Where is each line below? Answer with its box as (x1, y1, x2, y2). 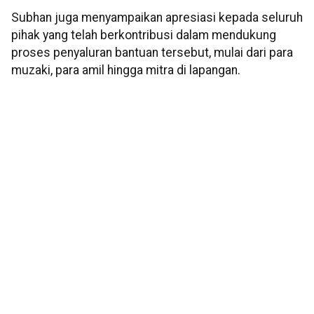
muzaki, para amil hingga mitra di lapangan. (11, 63, 240, 78)
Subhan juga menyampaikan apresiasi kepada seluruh (11, 11, 303, 25)
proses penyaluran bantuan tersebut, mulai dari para (11, 46, 293, 60)
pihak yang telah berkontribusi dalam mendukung (11, 28, 276, 43)
